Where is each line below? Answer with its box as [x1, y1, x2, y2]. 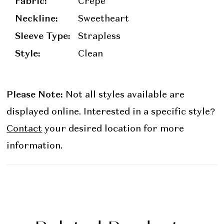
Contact [6, 124, 42, 134]
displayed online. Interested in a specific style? [6, 107, 215, 117]
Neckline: [15, 12, 58, 24]
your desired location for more [42, 124, 184, 134]
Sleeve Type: [15, 29, 71, 41]
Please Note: [6, 88, 63, 100]
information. [6, 141, 63, 151]
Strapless [78, 31, 121, 41]
